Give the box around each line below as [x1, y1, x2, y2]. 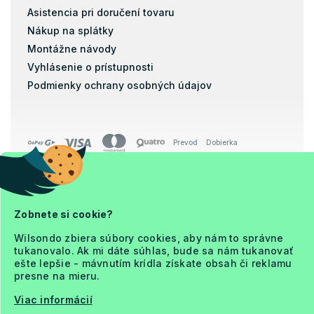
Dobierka [206, 138, 238, 147]
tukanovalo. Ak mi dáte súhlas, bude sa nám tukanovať [14, 245, 294, 257]
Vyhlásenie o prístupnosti [27, 60, 153, 73]
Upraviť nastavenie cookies [27, 230, 146, 242]
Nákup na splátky [27, 24, 114, 36]
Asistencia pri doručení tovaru [27, 6, 175, 18]
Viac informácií [14, 294, 93, 306]
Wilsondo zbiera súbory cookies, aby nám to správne [14, 232, 284, 244]
